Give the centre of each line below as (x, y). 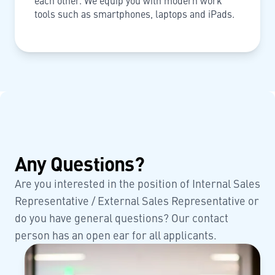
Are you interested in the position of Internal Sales (137, 184)
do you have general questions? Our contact (122, 218)
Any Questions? (79, 163)
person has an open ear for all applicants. (116, 235)
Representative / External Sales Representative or (137, 201)
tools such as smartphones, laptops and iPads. (134, 14)
